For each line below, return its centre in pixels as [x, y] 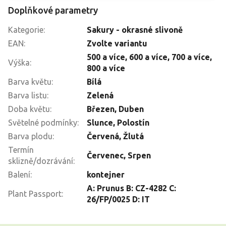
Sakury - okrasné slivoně [135, 30]
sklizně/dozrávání [41, 161]
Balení [19, 174]
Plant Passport [35, 193]
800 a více [106, 68]
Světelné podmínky [43, 122]
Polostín [133, 122]
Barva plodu [30, 136]
